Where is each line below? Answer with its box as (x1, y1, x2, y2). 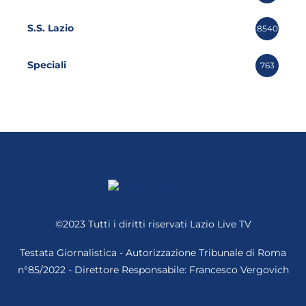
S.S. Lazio (27, 22, 74, 35)
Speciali (27, 59, 66, 72)
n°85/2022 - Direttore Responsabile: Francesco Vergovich (17, 263, 289, 276)
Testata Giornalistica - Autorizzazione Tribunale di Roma (20, 246, 286, 259)
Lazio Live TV (189, 217, 251, 230)
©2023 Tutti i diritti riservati (55, 217, 190, 230)
